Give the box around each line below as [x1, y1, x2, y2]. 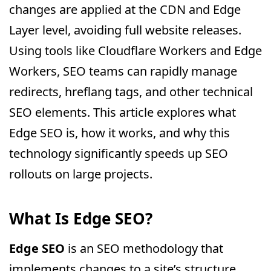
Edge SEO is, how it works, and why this [9, 125, 230, 141]
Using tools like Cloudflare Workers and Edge [9, 42, 262, 59]
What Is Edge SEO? [9, 207, 152, 229]
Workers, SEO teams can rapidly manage [9, 63, 237, 79]
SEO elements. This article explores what [9, 104, 236, 120]
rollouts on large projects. [9, 166, 152, 182]
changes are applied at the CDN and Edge [9, 1, 241, 18]
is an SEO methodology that [65, 240, 223, 256]
